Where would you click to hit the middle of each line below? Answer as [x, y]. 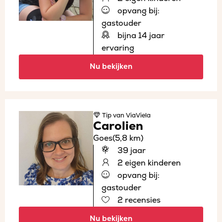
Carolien [118, 126]
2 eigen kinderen [148, 163]
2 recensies [138, 200]
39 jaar [131, 150]
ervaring [118, 48]
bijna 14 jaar [140, 35]
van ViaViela [131, 115]
